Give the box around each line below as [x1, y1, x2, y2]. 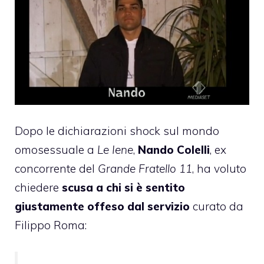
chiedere [15, 180, 62, 195]
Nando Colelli [138, 143, 210, 157]
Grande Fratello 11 [98, 161, 192, 176]
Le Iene [97, 143, 133, 157]
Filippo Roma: [15, 218, 87, 233]
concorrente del [15, 161, 98, 176]
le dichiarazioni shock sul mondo [46, 124, 219, 138]
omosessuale [15, 143, 84, 157]
